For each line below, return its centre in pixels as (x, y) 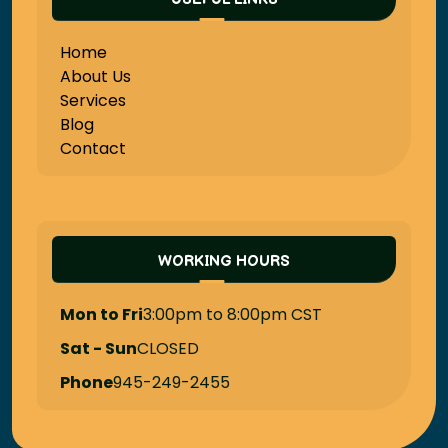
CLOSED (168, 349)
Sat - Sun (99, 349)
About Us (96, 77)
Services (93, 101)
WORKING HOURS (224, 262)
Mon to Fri (102, 315)
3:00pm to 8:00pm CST (233, 315)
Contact (93, 149)
